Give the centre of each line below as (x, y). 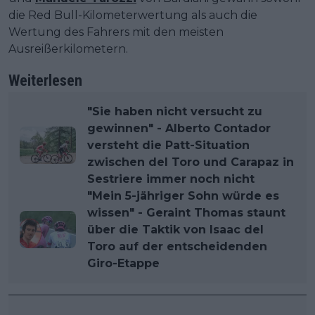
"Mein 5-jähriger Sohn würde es (183, 195)
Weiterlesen (45, 80)
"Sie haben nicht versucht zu (175, 111)
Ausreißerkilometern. (68, 49)
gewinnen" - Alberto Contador (179, 128)
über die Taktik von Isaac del (175, 229)
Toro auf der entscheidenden (177, 246)
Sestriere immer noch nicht (171, 179)
